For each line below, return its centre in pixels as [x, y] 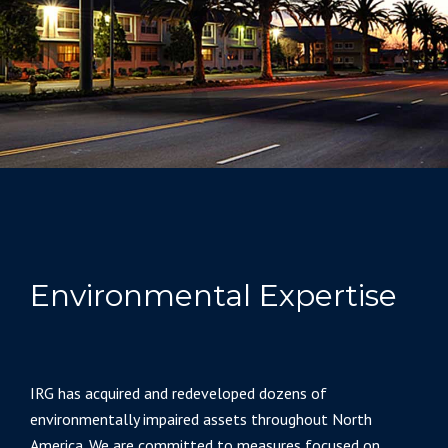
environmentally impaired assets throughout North [201, 419]
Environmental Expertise [213, 296]
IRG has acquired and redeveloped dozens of [178, 393]
